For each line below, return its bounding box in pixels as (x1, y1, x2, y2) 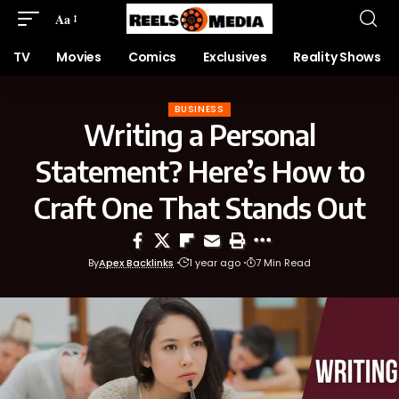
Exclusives (203, 48, 267, 66)
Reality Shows (293, 48, 381, 66)
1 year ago (189, 256, 240, 270)
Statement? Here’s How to (35, 153, 364, 189)
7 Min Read (256, 256, 311, 270)
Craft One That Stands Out (34, 190, 365, 225)
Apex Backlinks (99, 256, 174, 270)
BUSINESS (175, 102, 224, 116)
